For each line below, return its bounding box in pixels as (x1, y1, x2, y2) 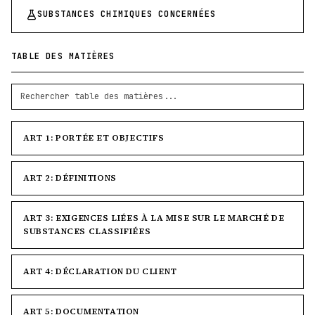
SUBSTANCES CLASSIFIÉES (23, 226, 151, 237)
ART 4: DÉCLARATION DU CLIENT (23, 266, 177, 277)
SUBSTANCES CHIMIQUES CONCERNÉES (37, 8, 217, 20)
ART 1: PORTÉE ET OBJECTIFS (23, 132, 165, 143)
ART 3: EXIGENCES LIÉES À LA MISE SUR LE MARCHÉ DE (23, 212, 285, 224)
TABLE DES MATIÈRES (11, 51, 115, 62)
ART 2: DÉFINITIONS (23, 172, 117, 184)
